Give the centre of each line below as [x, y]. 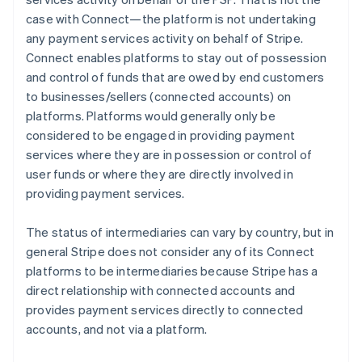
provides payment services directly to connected [165, 310]
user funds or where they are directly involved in [160, 174]
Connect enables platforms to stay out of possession [177, 58]
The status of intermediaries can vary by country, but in [180, 232]
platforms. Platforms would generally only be [151, 116]
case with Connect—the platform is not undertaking [171, 19]
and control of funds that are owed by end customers [175, 77]
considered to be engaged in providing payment [161, 135]
